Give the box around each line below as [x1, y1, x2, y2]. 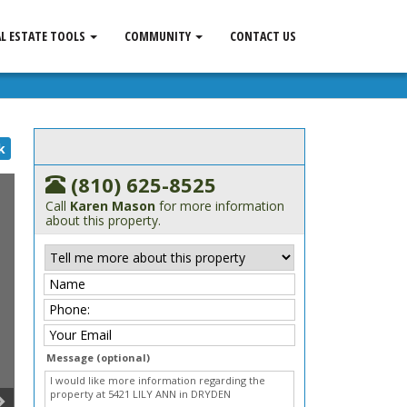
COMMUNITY [124, 27, 194, 45]
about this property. [45, 212, 161, 229]
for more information [154, 197, 284, 214]
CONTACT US [230, 27, 296, 45]
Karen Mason [69, 197, 155, 214]
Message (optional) [45, 351, 150, 364]
